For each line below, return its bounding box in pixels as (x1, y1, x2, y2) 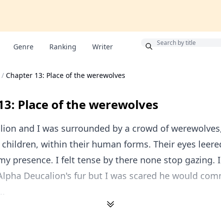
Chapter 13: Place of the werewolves (6, 71, 125, 80)
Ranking (49, 42, 76, 51)
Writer (92, 42, 113, 51)
